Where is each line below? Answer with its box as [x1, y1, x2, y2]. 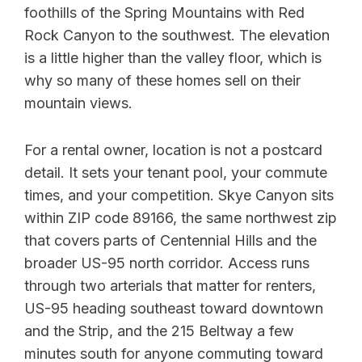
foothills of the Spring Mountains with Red [24, 4, 305, 22]
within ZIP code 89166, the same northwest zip [24, 209, 337, 227]
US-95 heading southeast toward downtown [24, 300, 323, 318]
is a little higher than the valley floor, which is [24, 49, 322, 67]
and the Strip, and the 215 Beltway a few [24, 322, 294, 340]
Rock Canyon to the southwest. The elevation [24, 27, 330, 44]
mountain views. [24, 95, 133, 112]
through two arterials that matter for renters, [24, 277, 316, 295]
